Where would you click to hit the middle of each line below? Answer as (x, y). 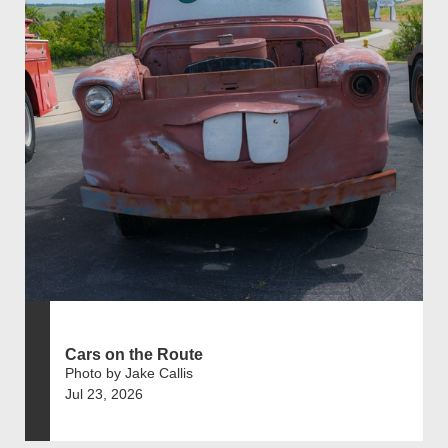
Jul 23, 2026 (104, 393)
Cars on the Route (134, 354)
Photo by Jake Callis (129, 372)
